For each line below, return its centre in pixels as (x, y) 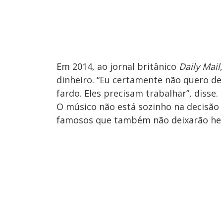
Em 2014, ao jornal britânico (118, 66)
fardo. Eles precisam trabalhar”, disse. (137, 93)
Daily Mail (199, 66)
